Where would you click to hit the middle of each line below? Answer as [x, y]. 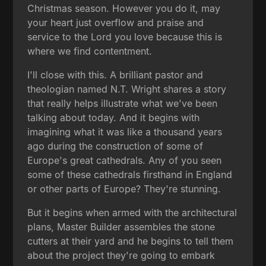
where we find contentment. [90, 51]
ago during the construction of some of [115, 146]
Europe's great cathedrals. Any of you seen [125, 160]
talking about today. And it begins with [114, 117]
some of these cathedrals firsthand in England [130, 174]
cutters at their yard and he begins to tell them [131, 241]
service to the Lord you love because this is [125, 37]
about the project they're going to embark [121, 255]
